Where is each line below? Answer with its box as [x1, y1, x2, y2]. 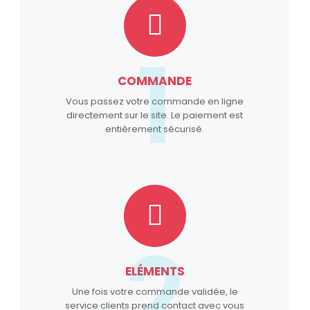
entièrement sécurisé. [105, 122, 205, 136]
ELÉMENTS [125, 262, 185, 280]
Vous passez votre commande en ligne [66, 94, 244, 108]
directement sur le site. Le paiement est [66, 108, 244, 122]
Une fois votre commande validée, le [71, 284, 238, 298]
